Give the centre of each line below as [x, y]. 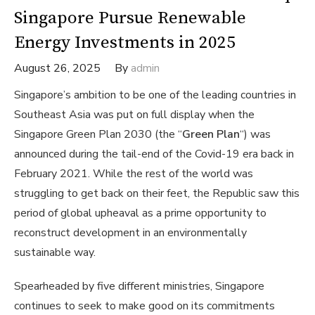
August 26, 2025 [57, 68]
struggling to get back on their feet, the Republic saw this [157, 193]
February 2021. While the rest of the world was [134, 173]
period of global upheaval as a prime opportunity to [140, 213]
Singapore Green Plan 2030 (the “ [98, 134]
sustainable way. [56, 252]
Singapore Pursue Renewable [130, 18]
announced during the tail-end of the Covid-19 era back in [154, 154]
